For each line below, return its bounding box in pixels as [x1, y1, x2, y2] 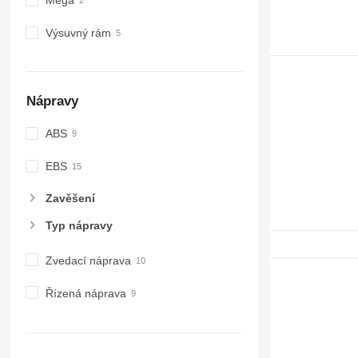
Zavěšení [45, 191, 95, 205]
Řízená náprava [45, 287, 126, 300]
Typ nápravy [45, 218, 113, 232]
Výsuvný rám [45, 26, 111, 40]
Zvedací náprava [45, 253, 131, 267]
